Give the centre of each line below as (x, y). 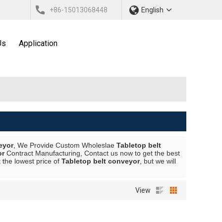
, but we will (158, 161)
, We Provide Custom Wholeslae (65, 145)
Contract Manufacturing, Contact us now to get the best (92, 153)
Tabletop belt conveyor (101, 161)
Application (38, 43)
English (152, 10)
